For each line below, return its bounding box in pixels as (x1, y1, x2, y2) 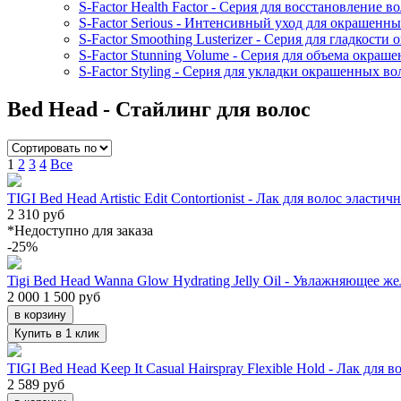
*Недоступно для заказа (7, 222, 153, 238)
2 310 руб (7, 206, 64, 222)
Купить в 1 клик (14, 326, 99, 340)
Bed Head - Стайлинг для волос (7, 97, 311, 121)
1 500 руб (39, 288, 100, 304)
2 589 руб (7, 376, 64, 392)
